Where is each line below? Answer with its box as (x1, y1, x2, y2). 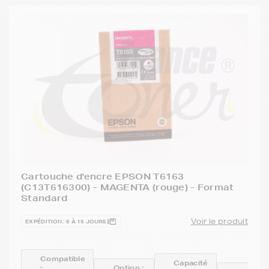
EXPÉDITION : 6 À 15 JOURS (25, 217, 106, 226)
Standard (21, 192, 68, 204)
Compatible (40, 253, 85, 264)
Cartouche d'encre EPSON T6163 (21, 171, 184, 182)
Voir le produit (190, 216, 248, 226)
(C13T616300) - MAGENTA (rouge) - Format (21, 181, 234, 193)
